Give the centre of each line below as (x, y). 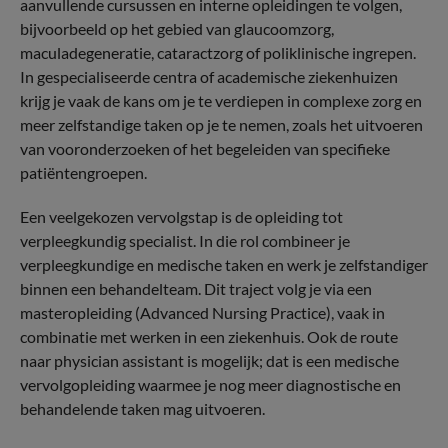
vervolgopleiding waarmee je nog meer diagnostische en (210, 384)
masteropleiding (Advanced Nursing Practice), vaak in (202, 312)
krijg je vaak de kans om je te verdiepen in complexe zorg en (221, 100)
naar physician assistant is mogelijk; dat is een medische (209, 360)
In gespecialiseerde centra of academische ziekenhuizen (209, 76)
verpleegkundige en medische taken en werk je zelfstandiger (224, 264)
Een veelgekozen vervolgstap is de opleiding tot (181, 216)
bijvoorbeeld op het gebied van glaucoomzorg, (177, 28)
